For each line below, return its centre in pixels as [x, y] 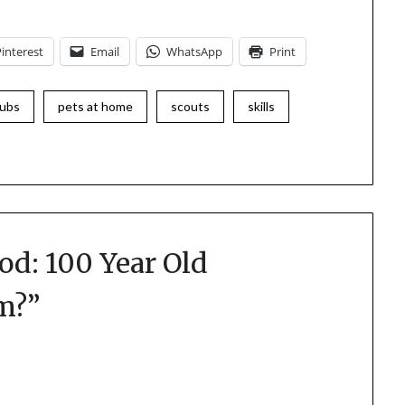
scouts [191, 107]
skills [262, 107]
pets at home [96, 107]
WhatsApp [195, 52]
